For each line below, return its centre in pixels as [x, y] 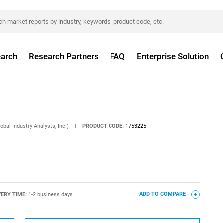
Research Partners [64, 56]
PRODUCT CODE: [103, 126]
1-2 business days [50, 194]
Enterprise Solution [172, 56]
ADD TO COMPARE [163, 194]
